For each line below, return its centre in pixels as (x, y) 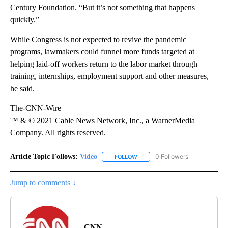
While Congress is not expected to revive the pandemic (98, 39)
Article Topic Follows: (44, 156)
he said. (22, 88)
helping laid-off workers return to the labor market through (104, 64)
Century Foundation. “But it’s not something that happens (103, 7)
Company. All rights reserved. (58, 132)
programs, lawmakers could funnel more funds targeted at (102, 51)
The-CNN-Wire (36, 108)
